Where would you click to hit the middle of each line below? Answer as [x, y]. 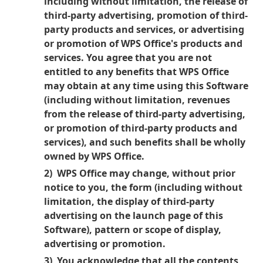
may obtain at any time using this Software [146, 86]
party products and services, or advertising [144, 29]
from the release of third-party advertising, [145, 114]
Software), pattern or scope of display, [133, 230]
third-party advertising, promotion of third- [146, 15]
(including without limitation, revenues [137, 100]
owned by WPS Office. [94, 156]
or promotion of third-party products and [141, 128]
